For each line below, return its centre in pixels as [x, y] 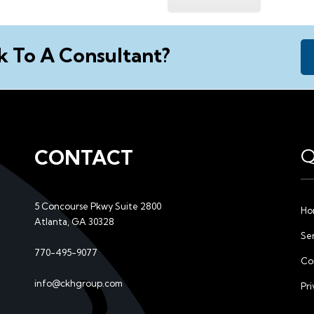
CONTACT [84, 157]
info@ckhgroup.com [78, 283]
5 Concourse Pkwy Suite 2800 [98, 206]
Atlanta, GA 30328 [74, 221]
